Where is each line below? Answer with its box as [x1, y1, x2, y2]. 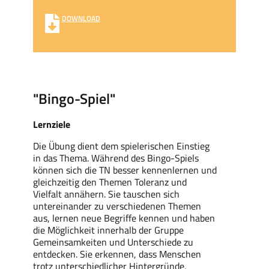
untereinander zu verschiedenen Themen [33, 198, 202, 213]
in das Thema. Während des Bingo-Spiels [33, 150, 199, 165]
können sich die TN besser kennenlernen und [33, 162, 217, 177]
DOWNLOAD [62, 12, 101, 24]
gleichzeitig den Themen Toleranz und [33, 174, 187, 189]
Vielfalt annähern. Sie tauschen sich [33, 186, 180, 201]
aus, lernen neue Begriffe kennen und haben [33, 210, 216, 225]
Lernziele [33, 116, 71, 131]
